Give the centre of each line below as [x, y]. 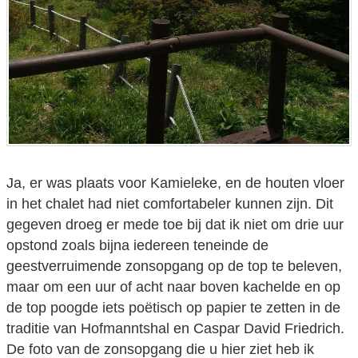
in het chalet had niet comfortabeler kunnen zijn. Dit [170, 203]
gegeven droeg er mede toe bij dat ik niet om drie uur [175, 224]
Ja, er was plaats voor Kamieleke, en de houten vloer [175, 183]
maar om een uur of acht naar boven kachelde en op [173, 286]
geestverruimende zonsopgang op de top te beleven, [174, 266]
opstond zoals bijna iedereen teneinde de [137, 245]
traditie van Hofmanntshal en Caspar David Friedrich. [175, 328]
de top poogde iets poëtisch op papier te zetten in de [173, 307]
